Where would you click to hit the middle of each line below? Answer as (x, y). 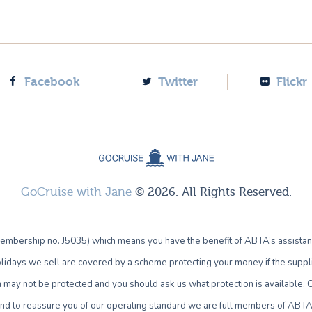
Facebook (52, 81)
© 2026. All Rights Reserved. (211, 192)
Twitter (178, 81)
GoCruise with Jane (76, 192)
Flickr (291, 81)
